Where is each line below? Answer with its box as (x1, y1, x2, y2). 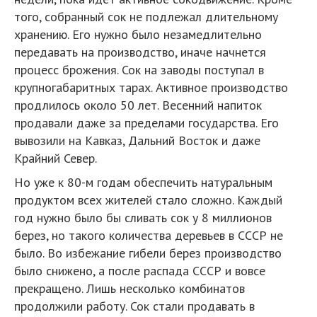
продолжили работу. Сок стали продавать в (14, 297, 255, 314)
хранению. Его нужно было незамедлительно (14, 25, 262, 42)
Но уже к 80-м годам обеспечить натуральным (14, 173, 272, 190)
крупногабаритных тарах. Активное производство (14, 79, 288, 96)
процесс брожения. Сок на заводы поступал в (14, 61, 264, 78)
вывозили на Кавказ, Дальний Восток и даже (14, 132, 260, 149)
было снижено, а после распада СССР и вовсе (14, 262, 265, 279)
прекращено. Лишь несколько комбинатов (14, 279, 245, 296)
